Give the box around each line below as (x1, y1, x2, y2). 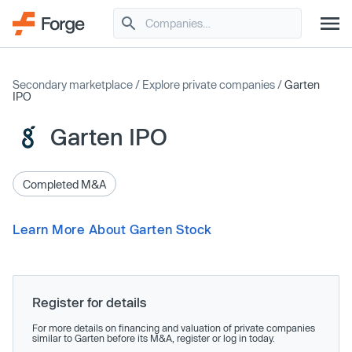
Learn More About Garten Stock (13, 222, 212, 236)
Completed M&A (23, 177, 106, 191)
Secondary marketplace (13, 78, 133, 91)
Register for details (32, 295, 147, 310)
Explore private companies (142, 78, 275, 91)
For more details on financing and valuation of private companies (32, 322, 315, 333)
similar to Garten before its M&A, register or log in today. (32, 332, 275, 343)
